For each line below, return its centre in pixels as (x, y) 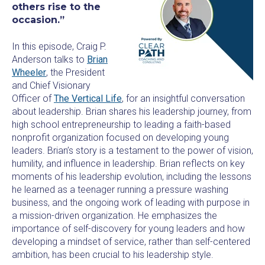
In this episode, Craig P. (59, 46)
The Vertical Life (88, 98)
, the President (75, 72)
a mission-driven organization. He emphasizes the (114, 215)
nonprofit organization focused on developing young (120, 137)
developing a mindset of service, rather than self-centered (131, 241)
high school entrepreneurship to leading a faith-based (121, 124)
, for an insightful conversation (183, 98)
